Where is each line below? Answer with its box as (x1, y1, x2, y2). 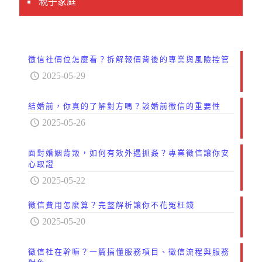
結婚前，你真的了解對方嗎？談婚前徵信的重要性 (28, 102, 221, 111)
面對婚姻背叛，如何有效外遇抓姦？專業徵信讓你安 (28, 149, 230, 158)
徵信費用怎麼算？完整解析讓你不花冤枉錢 (28, 201, 195, 210)
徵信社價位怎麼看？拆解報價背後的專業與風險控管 (28, 55, 230, 64)
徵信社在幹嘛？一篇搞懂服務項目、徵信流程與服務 (28, 247, 230, 257)
